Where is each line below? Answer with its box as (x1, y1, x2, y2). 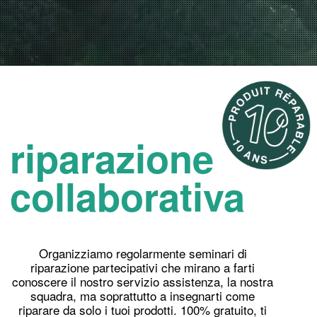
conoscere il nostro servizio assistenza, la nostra (12, 272, 274, 290)
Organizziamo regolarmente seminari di (38, 243, 247, 262)
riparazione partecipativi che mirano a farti (30, 258, 255, 276)
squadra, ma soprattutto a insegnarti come (30, 286, 255, 304)
